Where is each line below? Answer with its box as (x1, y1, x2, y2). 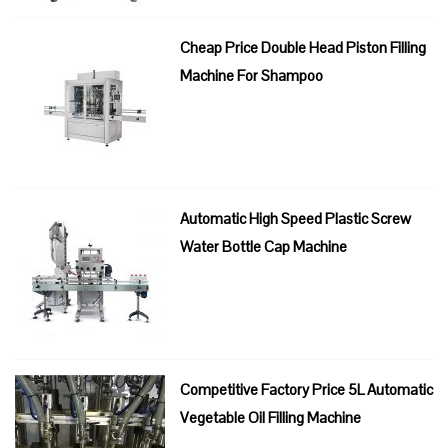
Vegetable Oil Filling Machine (180, 407, 361, 427)
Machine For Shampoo (180, 65, 323, 85)
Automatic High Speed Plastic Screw (180, 208, 411, 228)
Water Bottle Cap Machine (180, 236, 347, 256)
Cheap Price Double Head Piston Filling (180, 37, 426, 57)
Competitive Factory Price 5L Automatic (180, 379, 433, 399)
